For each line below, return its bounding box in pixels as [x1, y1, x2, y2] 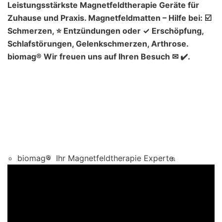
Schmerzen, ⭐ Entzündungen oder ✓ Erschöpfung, [7, 25, 204, 36]
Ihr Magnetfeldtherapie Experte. [56, 153, 175, 163]
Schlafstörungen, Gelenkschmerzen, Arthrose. [7, 38, 188, 49]
